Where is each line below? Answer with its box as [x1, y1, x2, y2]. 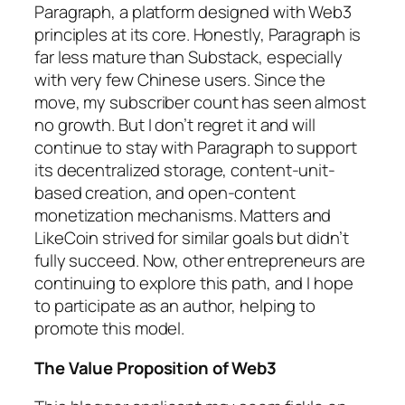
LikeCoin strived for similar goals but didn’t [34, 226, 349, 250]
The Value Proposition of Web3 [34, 355, 278, 380]
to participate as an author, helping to [34, 294, 316, 318]
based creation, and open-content [34, 181, 296, 205]
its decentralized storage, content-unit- [34, 158, 335, 183]
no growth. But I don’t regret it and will [34, 113, 316, 137]
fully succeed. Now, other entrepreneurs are [34, 249, 365, 273]
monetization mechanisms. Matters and [34, 203, 332, 228]
